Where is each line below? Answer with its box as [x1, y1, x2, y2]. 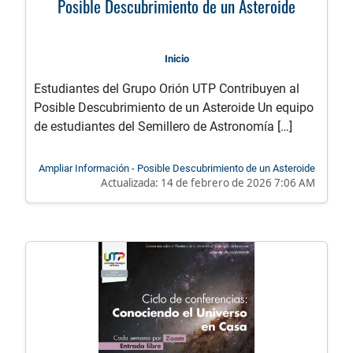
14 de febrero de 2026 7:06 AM [161, 176, 315, 191]
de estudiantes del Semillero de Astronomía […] [34, 119, 292, 135]
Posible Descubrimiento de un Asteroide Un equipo [34, 100, 314, 116]
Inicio [164, 53, 189, 65]
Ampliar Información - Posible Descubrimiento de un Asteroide [39, 162, 315, 175]
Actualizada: [101, 176, 161, 191]
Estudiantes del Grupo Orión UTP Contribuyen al [34, 81, 299, 97]
